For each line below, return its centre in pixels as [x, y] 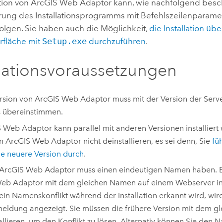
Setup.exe [65, 41]
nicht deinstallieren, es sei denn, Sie [146, 141]
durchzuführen [116, 41]
